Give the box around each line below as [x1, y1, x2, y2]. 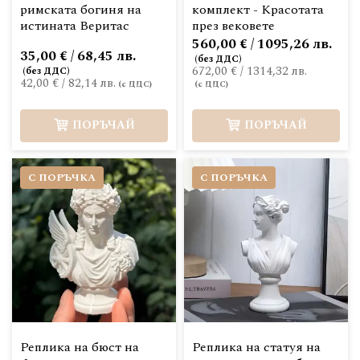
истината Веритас [20, 16, 129, 35]
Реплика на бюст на [20, 337, 139, 357]
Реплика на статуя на [192, 337, 321, 357]
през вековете [192, 16, 275, 35]
